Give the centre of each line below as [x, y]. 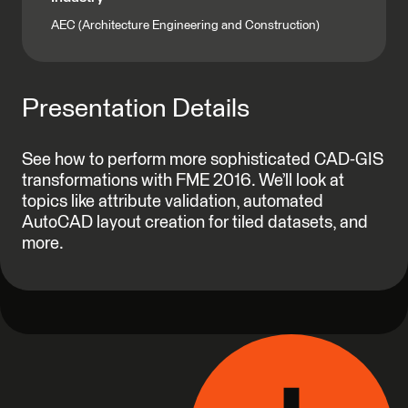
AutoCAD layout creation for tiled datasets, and [195, 223]
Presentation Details [136, 109]
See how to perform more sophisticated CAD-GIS [203, 160]
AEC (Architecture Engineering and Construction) [185, 26]
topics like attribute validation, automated [173, 202]
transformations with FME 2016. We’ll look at [183, 181]
